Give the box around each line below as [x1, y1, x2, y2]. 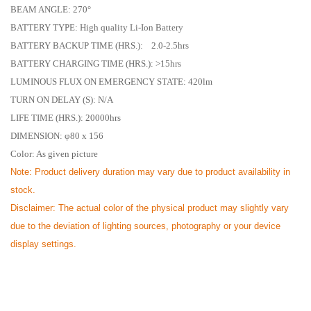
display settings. [10, 239, 76, 250]
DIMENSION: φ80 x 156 [10, 131, 103, 142]
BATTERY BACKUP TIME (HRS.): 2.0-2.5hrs [10, 40, 189, 51]
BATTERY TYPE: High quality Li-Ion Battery [10, 22, 183, 33]
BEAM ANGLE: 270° [10, 4, 91, 15]
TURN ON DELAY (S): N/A [10, 94, 113, 106]
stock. [10, 185, 35, 196]
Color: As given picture [10, 149, 98, 160]
